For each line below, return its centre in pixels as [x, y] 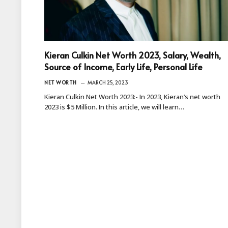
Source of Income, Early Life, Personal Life [123, 66]
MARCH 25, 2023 [108, 82]
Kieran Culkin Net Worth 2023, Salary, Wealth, [133, 55]
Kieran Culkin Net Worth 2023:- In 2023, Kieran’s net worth [132, 96]
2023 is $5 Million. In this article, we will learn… [114, 107]
